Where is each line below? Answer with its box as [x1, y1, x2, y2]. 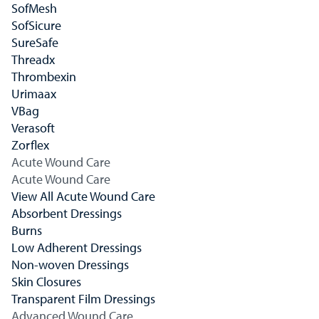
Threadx [11, 51, 55, 68]
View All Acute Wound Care [11, 188, 155, 204]
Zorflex [11, 137, 49, 153]
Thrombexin [11, 68, 76, 85]
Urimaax [11, 85, 56, 102]
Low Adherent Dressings [11, 239, 142, 256]
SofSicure [11, 17, 61, 33]
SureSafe [11, 34, 58, 51]
